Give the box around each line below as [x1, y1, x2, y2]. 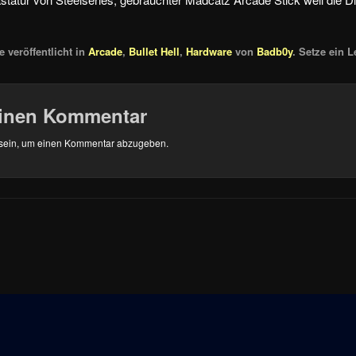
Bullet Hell [129, 44, 180, 60]
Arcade [88, 44, 123, 60]
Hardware [186, 44, 233, 60]
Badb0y [257, 44, 293, 60]
